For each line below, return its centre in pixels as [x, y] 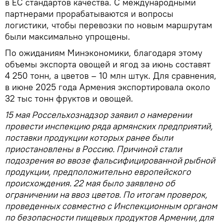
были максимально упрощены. [68, 36]
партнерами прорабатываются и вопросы [89, 13]
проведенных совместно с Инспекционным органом [111, 206]
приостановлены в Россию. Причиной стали [93, 149]
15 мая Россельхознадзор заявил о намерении [98, 114]
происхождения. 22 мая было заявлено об [90, 183]
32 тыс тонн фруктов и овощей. [69, 98]
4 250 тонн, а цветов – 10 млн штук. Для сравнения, [111, 75]
